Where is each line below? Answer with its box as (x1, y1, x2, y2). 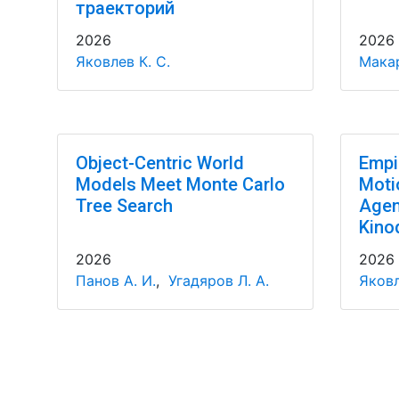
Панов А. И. (75, 272, 156, 289)
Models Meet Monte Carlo (75, 174, 285, 195)
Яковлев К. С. (75, 53, 170, 70)
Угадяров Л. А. (167, 272, 269, 289)
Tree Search (75, 195, 173, 216)
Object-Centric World (75, 152, 244, 174)
